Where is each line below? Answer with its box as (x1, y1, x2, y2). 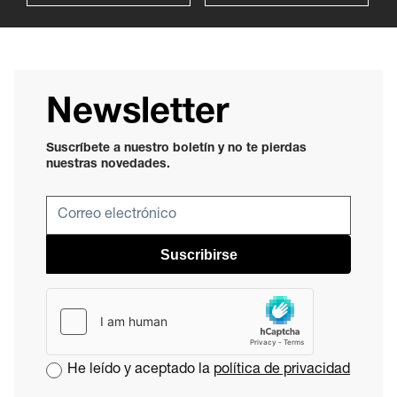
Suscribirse (160, 247, 237, 262)
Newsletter (46, 97, 230, 132)
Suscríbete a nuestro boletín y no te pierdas (46, 143, 307, 155)
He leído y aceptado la (67, 363, 214, 378)
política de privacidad (214, 363, 350, 378)
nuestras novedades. (46, 159, 170, 171)
